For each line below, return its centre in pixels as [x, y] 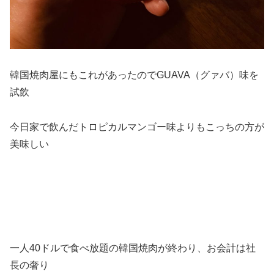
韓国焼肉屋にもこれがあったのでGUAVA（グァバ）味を [134, 75]
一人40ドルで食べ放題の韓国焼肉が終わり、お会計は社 [133, 248]
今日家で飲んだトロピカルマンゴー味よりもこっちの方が [137, 127]
